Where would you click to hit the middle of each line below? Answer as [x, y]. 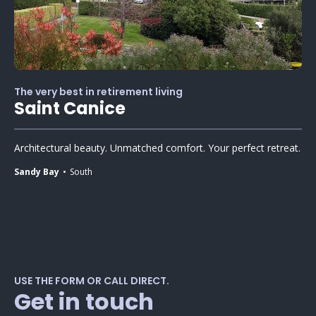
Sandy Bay [37, 171]
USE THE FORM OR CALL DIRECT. [92, 280]
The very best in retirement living [98, 91]
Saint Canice [70, 108]
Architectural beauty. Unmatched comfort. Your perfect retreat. [157, 147]
